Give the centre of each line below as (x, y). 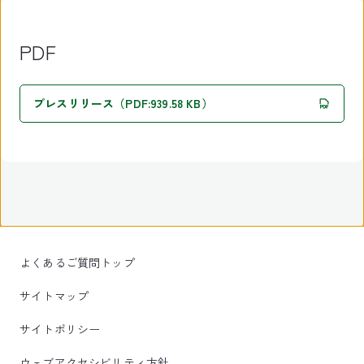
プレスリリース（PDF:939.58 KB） (123, 103)
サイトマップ (54, 296)
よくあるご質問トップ (77, 262)
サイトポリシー (60, 329)
